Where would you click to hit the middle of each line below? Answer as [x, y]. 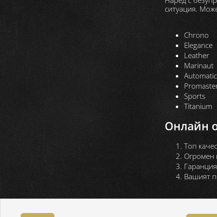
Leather [197, 55]
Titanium [198, 106]
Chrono [196, 35]
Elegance [198, 45]
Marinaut [199, 65]
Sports [195, 96]
